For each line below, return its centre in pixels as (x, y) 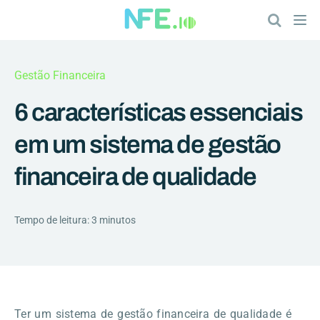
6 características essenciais (158, 112)
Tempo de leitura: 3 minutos (75, 220)
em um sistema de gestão (147, 144)
